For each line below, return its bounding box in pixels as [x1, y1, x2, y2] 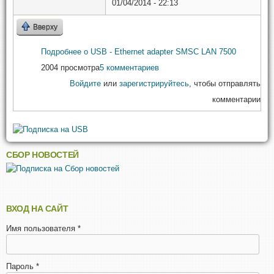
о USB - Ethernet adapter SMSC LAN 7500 [81, 46, 236, 56]
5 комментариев [100, 62, 159, 72]
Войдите [70, 78, 101, 88]
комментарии [212, 94, 261, 104]
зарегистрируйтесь [119, 78, 189, 88]
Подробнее [41, 46, 81, 56]
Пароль [6, 261, 36, 271]
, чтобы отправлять [189, 78, 261, 88]
